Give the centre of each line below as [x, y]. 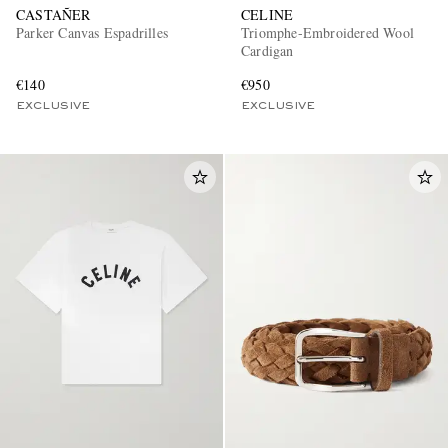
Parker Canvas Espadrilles [92, 33]
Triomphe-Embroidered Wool [327, 33]
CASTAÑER [53, 15]
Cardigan [267, 51]
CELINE [267, 15]
